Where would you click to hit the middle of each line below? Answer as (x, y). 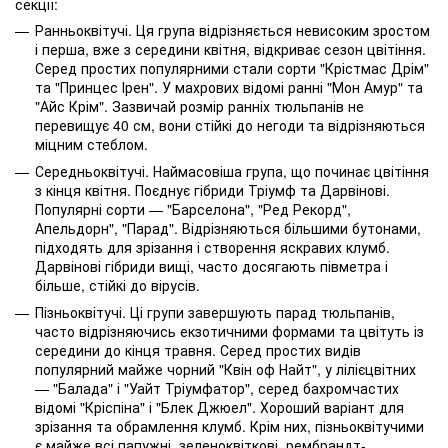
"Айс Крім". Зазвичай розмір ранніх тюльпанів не (199, 105)
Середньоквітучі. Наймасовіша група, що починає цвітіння (232, 170)
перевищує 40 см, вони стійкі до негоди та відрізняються (230, 124)
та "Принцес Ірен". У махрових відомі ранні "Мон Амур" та (229, 86)
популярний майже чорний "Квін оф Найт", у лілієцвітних (225, 369)
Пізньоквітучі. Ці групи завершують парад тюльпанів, (215, 312)
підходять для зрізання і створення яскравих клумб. (212, 246)
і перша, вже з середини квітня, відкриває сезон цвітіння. (230, 48)
